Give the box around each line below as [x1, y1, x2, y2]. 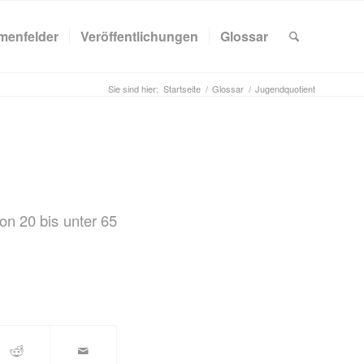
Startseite [163, 82, 201, 95]
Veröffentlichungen [80, 27, 198, 45]
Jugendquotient [255, 82, 315, 95]
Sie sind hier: [108, 82, 158, 95]
